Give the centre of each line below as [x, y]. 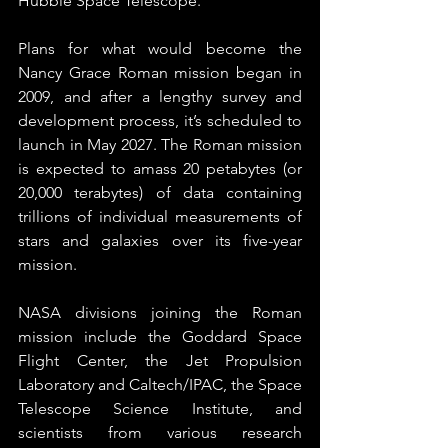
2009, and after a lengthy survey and [160, 96]
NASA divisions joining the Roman [160, 312]
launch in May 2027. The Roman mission [160, 144]
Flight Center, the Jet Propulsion [160, 360]
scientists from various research [160, 432]
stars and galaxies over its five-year [160, 240]
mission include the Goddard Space [160, 336]
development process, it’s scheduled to [160, 120]
